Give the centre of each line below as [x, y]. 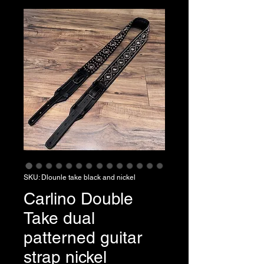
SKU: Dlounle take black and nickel [80, 177]
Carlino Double [78, 198]
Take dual [59, 218]
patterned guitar [83, 237]
